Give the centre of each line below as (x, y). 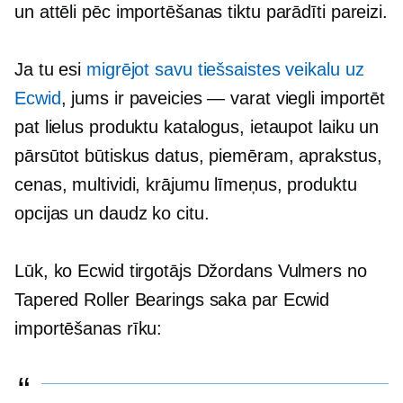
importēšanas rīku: (89, 329)
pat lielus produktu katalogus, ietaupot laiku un (197, 127)
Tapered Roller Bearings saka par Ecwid (172, 300)
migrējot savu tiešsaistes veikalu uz (225, 70)
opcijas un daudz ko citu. (112, 214)
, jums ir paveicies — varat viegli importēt (223, 99)
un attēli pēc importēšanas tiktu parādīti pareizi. (201, 12)
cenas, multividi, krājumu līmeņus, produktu (186, 185)
